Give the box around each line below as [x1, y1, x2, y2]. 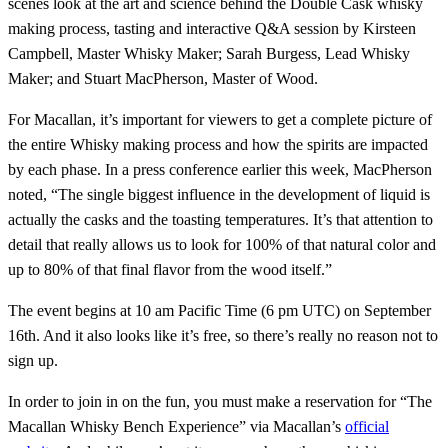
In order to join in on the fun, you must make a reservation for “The [8, 393, 432, 411]
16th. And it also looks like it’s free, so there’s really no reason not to [8, 327, 438, 345]
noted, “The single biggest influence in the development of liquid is [8, 186, 430, 204]
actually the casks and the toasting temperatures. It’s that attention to [8, 211, 433, 229]
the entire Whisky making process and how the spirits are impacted [8, 136, 428, 154]
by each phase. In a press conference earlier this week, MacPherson [8, 161, 432, 179]
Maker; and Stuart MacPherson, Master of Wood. [8, 70, 318, 88]
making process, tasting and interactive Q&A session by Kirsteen [8, 20, 416, 38]
